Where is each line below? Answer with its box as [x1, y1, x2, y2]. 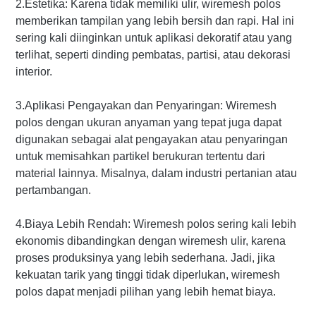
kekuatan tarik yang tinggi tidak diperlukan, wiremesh [16, 269, 280, 281]
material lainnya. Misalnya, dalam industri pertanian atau [16, 167, 297, 180]
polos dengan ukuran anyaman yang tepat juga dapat [16, 116, 281, 129]
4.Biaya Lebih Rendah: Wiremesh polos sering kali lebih [16, 218, 296, 231]
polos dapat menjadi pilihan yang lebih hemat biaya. [16, 286, 276, 298]
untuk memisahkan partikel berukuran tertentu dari [16, 150, 265, 163]
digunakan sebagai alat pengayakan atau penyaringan [16, 133, 288, 146]
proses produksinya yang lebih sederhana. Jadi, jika [16, 252, 275, 265]
